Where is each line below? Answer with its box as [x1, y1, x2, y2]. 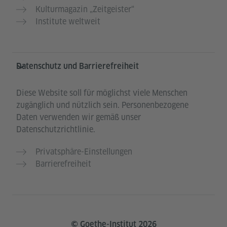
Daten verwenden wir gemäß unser [16, 112, 141, 123]
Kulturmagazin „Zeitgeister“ [35, 4, 134, 15]
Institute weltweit [35, 16, 100, 27]
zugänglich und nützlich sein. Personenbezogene [16, 100, 188, 111]
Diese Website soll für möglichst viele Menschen [16, 88, 187, 99]
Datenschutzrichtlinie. [16, 124, 95, 135]
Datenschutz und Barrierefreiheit [16, 61, 139, 71]
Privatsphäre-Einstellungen [35, 146, 132, 158]
